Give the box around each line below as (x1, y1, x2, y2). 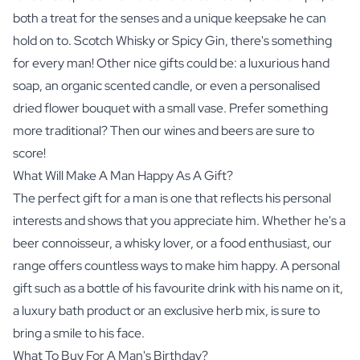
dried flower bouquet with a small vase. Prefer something (13, 99, 328, 117)
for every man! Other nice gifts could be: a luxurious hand (13, 54, 329, 72)
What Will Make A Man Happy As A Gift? (13, 166, 235, 184)
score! (13, 144, 48, 162)
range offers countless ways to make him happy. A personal (13, 256, 340, 274)
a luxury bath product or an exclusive (13, 301, 216, 319)
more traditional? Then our (13, 121, 164, 139)
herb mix (216, 301, 265, 319)
